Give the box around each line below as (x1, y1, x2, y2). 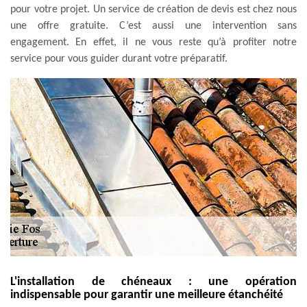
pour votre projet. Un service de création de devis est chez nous (10, 3, 297, 15)
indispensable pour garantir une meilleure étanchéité (10, 288, 283, 302)
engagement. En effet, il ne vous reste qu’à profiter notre (10, 36, 297, 48)
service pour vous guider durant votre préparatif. (10, 53, 228, 64)
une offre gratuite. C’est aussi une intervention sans (10, 20, 297, 32)
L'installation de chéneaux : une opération (10, 275, 297, 288)
